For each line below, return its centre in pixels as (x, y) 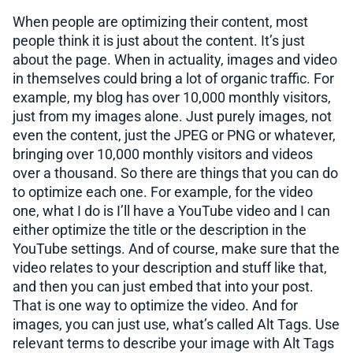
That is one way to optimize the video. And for (155, 305)
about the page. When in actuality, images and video (175, 59)
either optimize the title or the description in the (160, 230)
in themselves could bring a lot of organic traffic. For (173, 78)
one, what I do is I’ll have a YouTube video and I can (171, 211)
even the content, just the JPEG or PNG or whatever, (174, 135)
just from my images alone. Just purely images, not (172, 116)
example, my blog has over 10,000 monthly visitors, (172, 97)
